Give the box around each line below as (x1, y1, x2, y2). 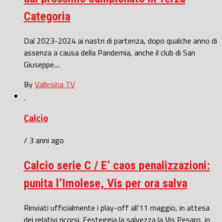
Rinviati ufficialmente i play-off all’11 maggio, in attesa (24, 201, 210, 214)
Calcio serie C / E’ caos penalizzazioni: (24, 159, 210, 173)
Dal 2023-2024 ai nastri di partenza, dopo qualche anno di (24, 34, 217, 47)
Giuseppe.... (24, 58, 60, 70)
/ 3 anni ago (24, 134, 64, 147)
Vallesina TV (35, 78, 75, 90)
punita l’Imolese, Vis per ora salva (24, 176, 187, 191)
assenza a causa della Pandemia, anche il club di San (24, 46, 195, 58)
